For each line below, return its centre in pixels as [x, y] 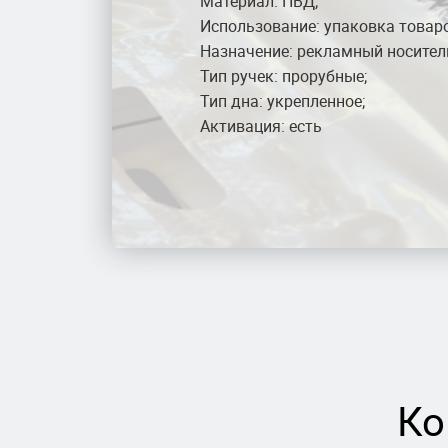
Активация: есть [261, 126]
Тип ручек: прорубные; [283, 76]
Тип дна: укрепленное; [282, 101]
